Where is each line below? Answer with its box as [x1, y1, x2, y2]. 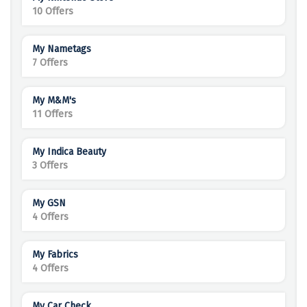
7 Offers [32, 57, 68, 69]
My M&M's [32, 95, 76, 107]
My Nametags [32, 43, 91, 56]
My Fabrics [32, 249, 78, 261]
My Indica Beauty [32, 146, 106, 158]
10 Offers [32, 5, 73, 18]
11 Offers [32, 108, 73, 121]
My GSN [32, 197, 66, 210]
